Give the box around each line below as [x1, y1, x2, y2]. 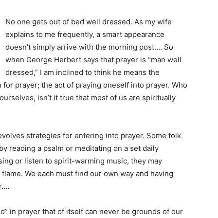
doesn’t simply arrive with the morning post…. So [5, 42, 173, 52]
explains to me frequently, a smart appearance [5, 29, 164, 39]
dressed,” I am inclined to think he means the [5, 67, 160, 77]
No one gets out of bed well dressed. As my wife [5, 17, 172, 26]
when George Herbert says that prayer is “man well [5, 54, 182, 64]
